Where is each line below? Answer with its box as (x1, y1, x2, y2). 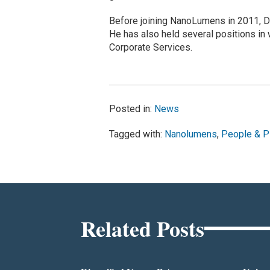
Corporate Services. (109, 41, 193, 53)
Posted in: (109, 102, 155, 115)
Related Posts (81, 212, 205, 244)
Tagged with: (109, 128, 165, 140)
